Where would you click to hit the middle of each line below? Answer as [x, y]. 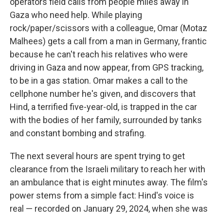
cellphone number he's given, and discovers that [103, 93]
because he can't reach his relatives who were [99, 54]
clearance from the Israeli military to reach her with [108, 169]
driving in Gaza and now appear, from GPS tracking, [107, 67]
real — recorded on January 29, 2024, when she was [109, 208]
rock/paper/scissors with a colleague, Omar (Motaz [109, 28]
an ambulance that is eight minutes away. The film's [109, 182]
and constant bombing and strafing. [78, 133]
